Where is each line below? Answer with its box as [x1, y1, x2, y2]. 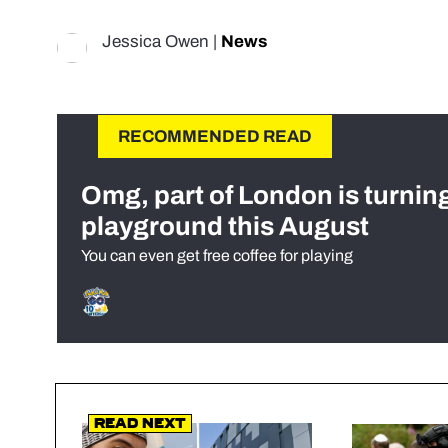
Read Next [93, 415, 186, 433]
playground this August [81, 212, 369, 241]
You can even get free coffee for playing [81, 247, 353, 265]
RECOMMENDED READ [118, 127, 312, 147]
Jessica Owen [102, 32, 209, 52]
